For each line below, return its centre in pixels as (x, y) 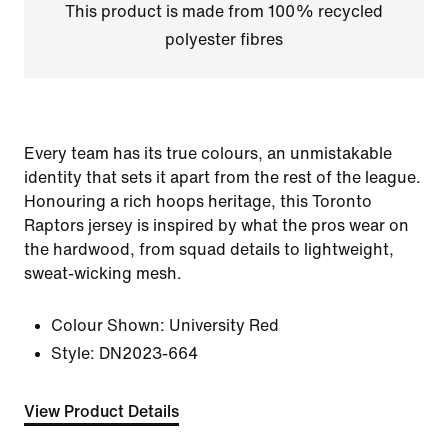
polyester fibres (223, 39)
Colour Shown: (108, 325)
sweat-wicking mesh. (103, 273)
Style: (73, 353)
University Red (224, 325)
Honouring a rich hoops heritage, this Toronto (198, 201)
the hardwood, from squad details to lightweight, (209, 249)
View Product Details (101, 411)
